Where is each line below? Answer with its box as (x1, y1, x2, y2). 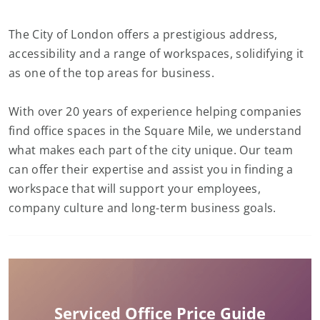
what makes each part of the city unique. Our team (9, 142, 294, 158)
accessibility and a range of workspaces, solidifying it (9, 46, 304, 61)
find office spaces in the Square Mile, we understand (9, 123, 302, 139)
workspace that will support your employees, (9, 181, 261, 196)
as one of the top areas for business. (9, 65, 218, 81)
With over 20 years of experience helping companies (9, 104, 302, 119)
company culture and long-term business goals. (9, 200, 276, 216)
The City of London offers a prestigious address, (9, 26, 278, 42)
